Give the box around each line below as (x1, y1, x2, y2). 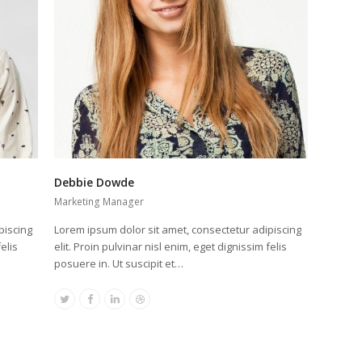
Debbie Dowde (54, 175, 135, 191)
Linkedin (113, 295, 155, 310)
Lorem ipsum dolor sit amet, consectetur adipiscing (54, 222, 302, 238)
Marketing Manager (54, 195, 145, 209)
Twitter (63, 295, 97, 310)
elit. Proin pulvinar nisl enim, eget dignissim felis (54, 239, 288, 255)
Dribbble (138, 295, 181, 310)
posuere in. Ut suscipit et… (54, 256, 184, 271)
